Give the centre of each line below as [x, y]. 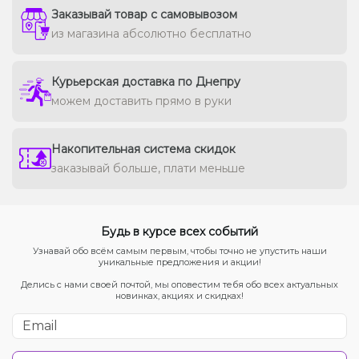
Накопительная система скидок [143, 149]
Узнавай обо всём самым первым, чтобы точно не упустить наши [179, 250]
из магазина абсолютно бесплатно [151, 33]
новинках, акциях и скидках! [179, 295]
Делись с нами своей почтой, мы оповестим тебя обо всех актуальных [179, 284]
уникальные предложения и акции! [179, 262]
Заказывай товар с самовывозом [144, 14]
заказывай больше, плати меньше [148, 168]
